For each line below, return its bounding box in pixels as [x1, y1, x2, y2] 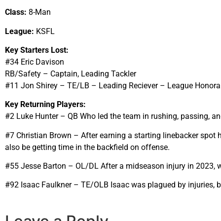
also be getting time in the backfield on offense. [5, 142, 170, 152]
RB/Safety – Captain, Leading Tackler [5, 69, 136, 78]
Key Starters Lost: [5, 45, 69, 55]
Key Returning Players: [5, 100, 86, 110]
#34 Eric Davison [5, 57, 64, 67]
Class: [5, 7, 27, 17]
